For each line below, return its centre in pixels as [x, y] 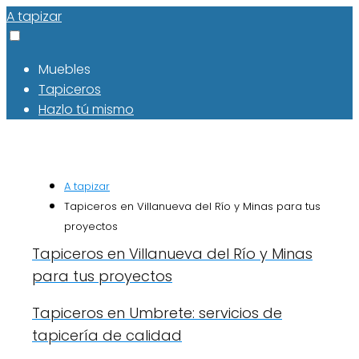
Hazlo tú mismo [86, 109]
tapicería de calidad [107, 335]
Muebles [65, 69]
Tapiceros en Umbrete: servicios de [157, 313]
